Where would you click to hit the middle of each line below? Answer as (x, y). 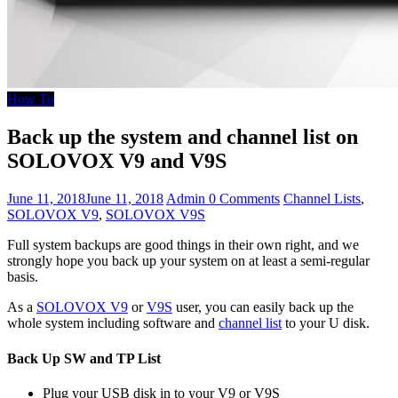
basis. (23, 277)
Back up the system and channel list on (183, 137)
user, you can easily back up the (263, 307)
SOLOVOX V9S (155, 215)
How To (31, 99)
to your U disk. (326, 323)
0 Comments (244, 199)
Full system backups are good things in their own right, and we (183, 245)
